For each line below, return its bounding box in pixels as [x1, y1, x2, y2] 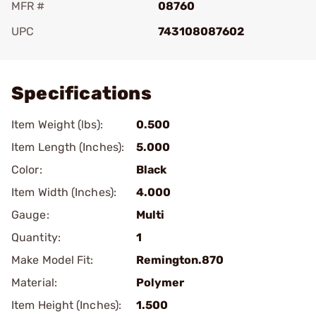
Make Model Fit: [11, 253, 94, 267]
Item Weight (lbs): [11, 118, 103, 131]
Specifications [11, 83, 152, 104]
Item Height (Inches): [11, 298, 122, 312]
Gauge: [11, 208, 49, 221]
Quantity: [11, 231, 61, 244]
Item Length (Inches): [11, 140, 125, 154]
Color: [11, 163, 42, 176]
